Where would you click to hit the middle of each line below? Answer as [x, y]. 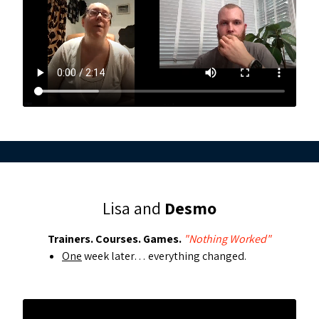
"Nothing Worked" [226, 239]
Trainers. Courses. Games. [115, 239]
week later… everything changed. [164, 256]
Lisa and [134, 208]
